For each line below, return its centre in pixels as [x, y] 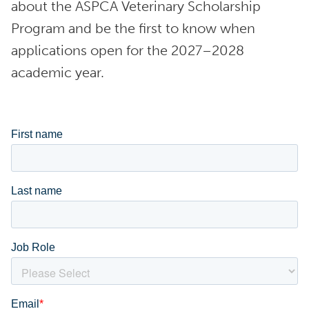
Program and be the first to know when [133, 29]
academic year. [59, 73]
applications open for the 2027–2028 [128, 51]
